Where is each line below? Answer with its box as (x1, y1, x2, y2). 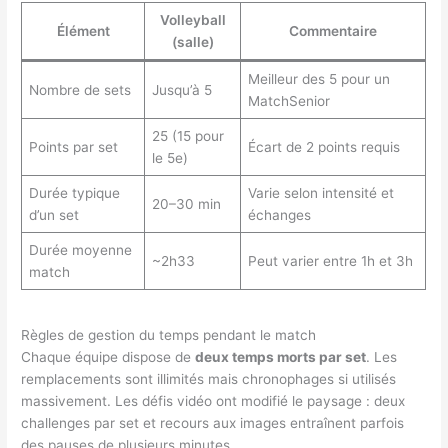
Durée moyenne (28, 241, 132, 258)
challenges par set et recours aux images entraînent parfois (21, 414, 405, 431)
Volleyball (159, 11, 226, 28)
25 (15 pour (151, 127, 224, 144)
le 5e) (151, 149, 188, 166)
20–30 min (151, 195, 221, 212)
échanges (247, 206, 311, 223)
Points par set (28, 138, 118, 155)
